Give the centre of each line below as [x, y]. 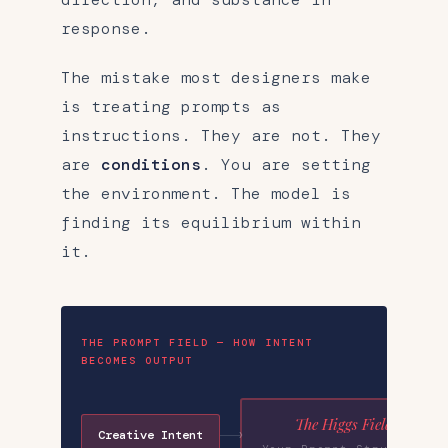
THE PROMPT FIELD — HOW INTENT [197, 342]
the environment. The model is [206, 193]
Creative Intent [150, 434]
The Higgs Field [344, 424]
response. [106, 28]
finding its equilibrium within [211, 222]
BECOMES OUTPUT [137, 360]
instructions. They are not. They [221, 135]
